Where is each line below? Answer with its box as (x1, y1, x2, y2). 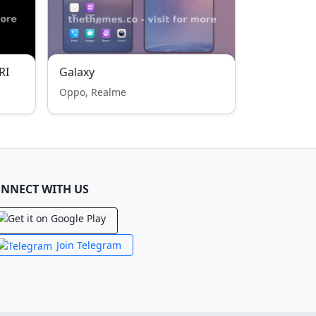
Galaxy (59, 64, 95, 80)
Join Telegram (56, 238, 121, 252)
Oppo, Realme (59, 85, 126, 99)
